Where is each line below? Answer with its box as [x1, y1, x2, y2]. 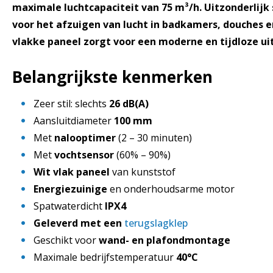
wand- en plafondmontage [99, 233, 230, 247]
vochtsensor [54, 147, 114, 161]
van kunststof [110, 165, 175, 179]
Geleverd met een [34, 216, 124, 230]
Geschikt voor [34, 233, 99, 247]
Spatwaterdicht [34, 199, 105, 213]
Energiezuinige [34, 182, 107, 196]
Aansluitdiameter [34, 113, 114, 127]
